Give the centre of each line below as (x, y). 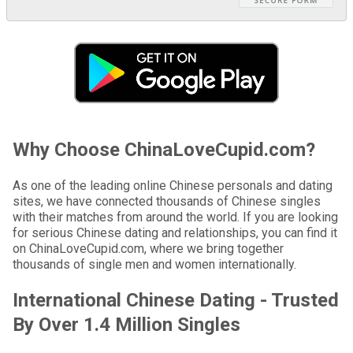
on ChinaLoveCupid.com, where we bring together (148, 249)
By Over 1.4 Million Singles (126, 325)
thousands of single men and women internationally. (154, 265)
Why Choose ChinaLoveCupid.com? (164, 150)
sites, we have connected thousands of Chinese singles (167, 202)
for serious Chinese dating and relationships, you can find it (175, 233)
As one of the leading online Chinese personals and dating (173, 186)
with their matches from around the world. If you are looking (175, 217)
